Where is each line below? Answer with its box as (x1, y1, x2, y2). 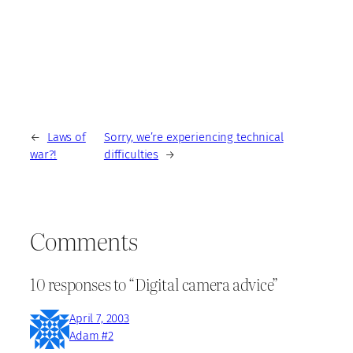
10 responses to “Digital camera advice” (30, 271, 279, 295)
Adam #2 (69, 328, 113, 343)
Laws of (46, 129, 86, 144)
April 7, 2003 (69, 310, 130, 325)
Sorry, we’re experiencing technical (103, 129, 284, 144)
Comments (30, 222, 138, 258)
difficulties (103, 147, 159, 162)
